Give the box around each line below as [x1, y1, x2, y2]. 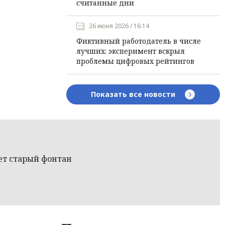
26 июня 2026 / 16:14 [88, 22, 149, 30]
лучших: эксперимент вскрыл [76, 46, 185, 56]
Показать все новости [91, 89, 178, 99]
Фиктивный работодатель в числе [76, 36, 201, 46]
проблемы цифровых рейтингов [76, 56, 194, 66]
